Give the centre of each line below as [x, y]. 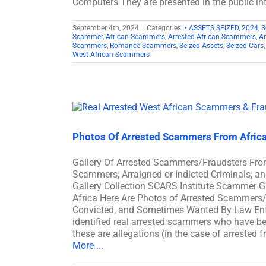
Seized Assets [201, 45]
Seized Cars [245, 45]
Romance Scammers [143, 45]
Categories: [166, 28]
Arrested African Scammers [212, 37]
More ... [88, 245]
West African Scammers [111, 54]
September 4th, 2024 [106, 28]
